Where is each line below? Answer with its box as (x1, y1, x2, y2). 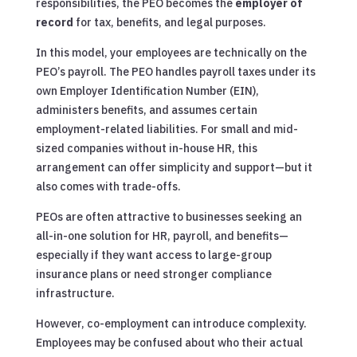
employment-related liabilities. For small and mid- (35, 121, 298, 136)
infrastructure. (35, 285, 115, 300)
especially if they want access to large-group (35, 247, 272, 262)
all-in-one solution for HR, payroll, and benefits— (35, 228, 288, 243)
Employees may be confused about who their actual (35, 335, 303, 350)
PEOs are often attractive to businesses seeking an (35, 209, 302, 224)
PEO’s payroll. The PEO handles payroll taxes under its (35, 64, 316, 79)
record (35, 14, 73, 29)
